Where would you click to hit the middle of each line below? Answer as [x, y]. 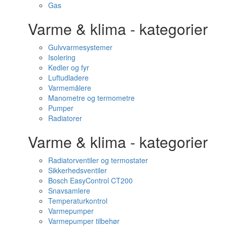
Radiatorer [65, 118]
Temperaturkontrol [78, 201]
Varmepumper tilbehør [84, 221]
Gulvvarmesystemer [80, 47]
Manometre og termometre [91, 98]
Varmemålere [70, 88]
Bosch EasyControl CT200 [90, 180]
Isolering [62, 57]
